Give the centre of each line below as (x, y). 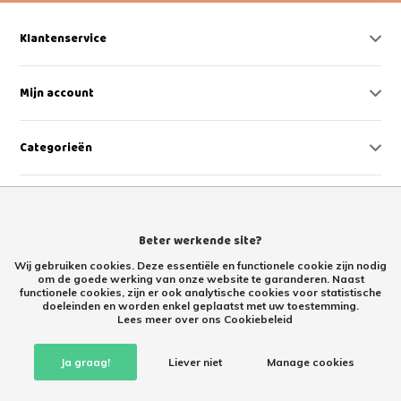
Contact (43, 203)
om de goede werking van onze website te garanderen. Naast (200, 279)
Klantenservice (64, 39)
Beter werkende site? (200, 241)
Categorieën (56, 148)
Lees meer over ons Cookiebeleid (205, 319)
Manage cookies (310, 362)
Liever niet (195, 362)
